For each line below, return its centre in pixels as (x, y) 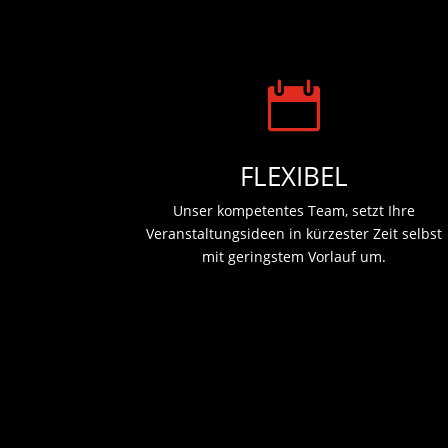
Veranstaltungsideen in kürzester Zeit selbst (293, 234)
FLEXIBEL (293, 176)
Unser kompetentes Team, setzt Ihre (293, 211)
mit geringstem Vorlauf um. (293, 257)
